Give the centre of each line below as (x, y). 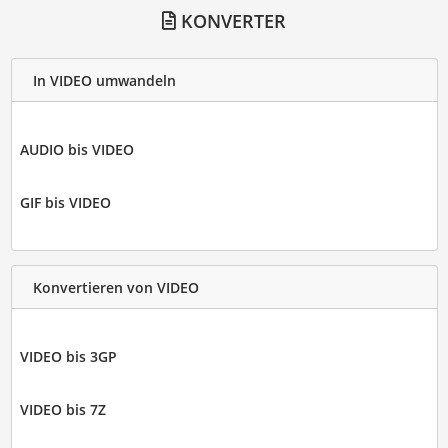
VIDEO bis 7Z (62, 410)
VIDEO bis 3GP (68, 357)
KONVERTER (231, 21)
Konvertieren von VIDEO (115, 287)
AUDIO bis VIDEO (76, 150)
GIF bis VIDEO (65, 203)
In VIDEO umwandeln (104, 80)
